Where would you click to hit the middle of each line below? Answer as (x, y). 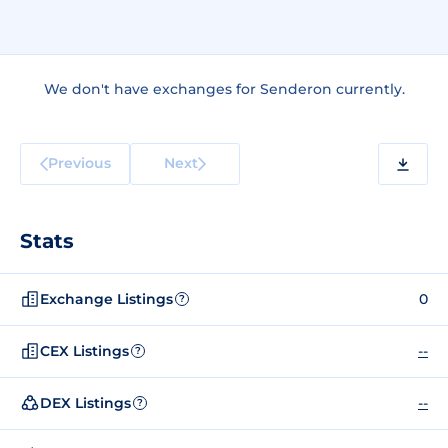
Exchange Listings (106, 298)
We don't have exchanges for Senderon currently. (224, 89)
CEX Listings (84, 350)
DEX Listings (85, 402)
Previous (79, 162)
